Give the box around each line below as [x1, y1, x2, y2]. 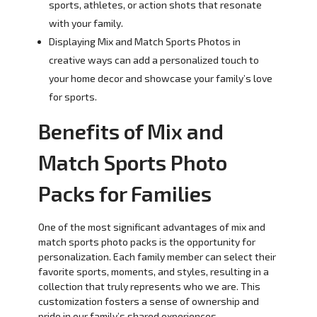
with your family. [49, 16, 124, 29]
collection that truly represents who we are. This [38, 280, 260, 293]
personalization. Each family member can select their [38, 250, 276, 263]
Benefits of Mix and [38, 118, 224, 144]
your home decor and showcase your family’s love [49, 71, 273, 84]
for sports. [49, 90, 98, 103]
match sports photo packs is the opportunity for [38, 236, 255, 248]
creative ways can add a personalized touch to [49, 53, 260, 66]
